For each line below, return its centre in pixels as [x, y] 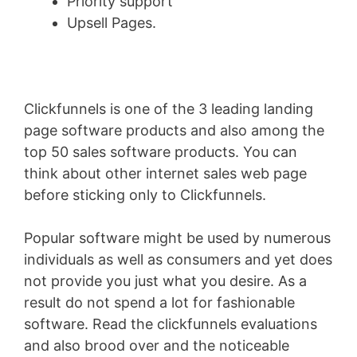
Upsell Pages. [112, 23]
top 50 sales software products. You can [161, 152]
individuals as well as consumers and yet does [178, 260]
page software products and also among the [174, 131]
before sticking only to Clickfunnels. [145, 195]
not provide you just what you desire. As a [165, 281]
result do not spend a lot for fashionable [159, 303]
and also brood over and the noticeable [157, 346]
